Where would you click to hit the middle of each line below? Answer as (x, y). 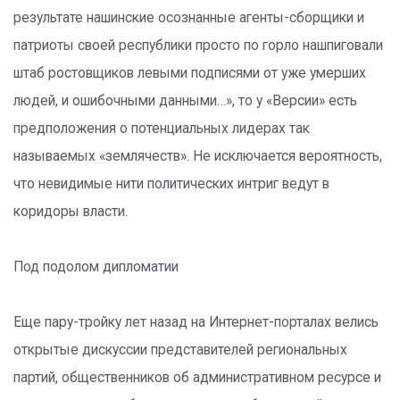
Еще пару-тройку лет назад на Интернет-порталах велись (196, 322)
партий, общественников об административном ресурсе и (197, 378)
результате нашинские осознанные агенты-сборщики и (189, 18)
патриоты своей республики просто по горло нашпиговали (198, 46)
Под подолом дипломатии (96, 267)
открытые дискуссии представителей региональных (180, 350)
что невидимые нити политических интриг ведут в (171, 184)
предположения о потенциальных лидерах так (162, 129)
